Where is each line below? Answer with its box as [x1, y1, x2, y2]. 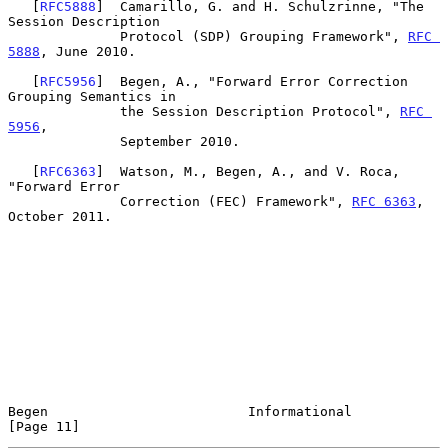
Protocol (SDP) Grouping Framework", [120, 28, 408, 44]
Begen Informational [8, 403, 352, 419]
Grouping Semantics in [8, 88, 176, 104]
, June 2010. [40, 43, 136, 59]
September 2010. [8, 133, 120, 149]
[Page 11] [8, 418, 80, 434]
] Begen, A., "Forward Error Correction [96, 73, 408, 89]
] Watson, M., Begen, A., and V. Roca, [96, 163, 400, 179]
